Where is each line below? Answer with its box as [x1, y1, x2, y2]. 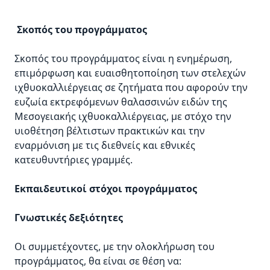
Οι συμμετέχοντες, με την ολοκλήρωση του [14, 240, 215, 254]
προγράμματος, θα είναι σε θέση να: [14, 254, 181, 268]
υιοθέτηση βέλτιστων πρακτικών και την [14, 124, 205, 138]
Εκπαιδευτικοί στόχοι [14, 182, 122, 196]
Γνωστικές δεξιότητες [14, 211, 123, 225]
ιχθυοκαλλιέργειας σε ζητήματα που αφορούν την [14, 81, 248, 95]
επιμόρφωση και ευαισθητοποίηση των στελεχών [14, 66, 246, 80]
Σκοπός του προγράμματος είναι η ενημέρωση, [14, 52, 232, 66]
